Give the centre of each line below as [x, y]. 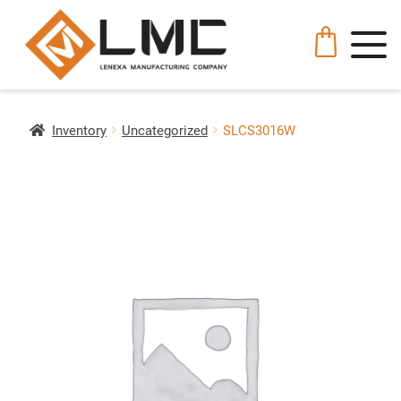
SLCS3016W [259, 130]
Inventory [80, 130]
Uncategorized [164, 130]
